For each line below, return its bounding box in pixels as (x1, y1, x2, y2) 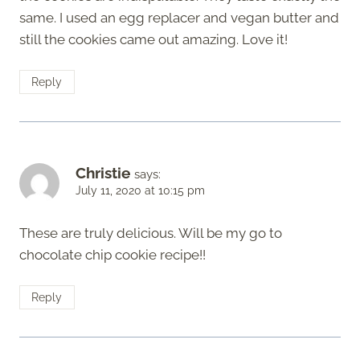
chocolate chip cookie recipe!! (19, 247, 206, 264)
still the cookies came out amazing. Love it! (19, 31, 288, 48)
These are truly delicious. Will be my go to (19, 225, 282, 242)
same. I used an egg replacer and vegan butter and (19, 10, 339, 27)
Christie (76, 164, 130, 182)
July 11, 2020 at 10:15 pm (76, 184, 205, 198)
